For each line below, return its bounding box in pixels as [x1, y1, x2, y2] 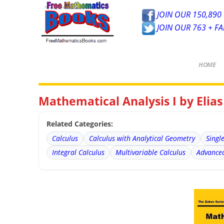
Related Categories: [46, 118, 113, 128]
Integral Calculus [52, 147, 105, 157]
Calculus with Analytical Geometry [89, 133, 195, 143]
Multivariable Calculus [115, 147, 186, 157]
